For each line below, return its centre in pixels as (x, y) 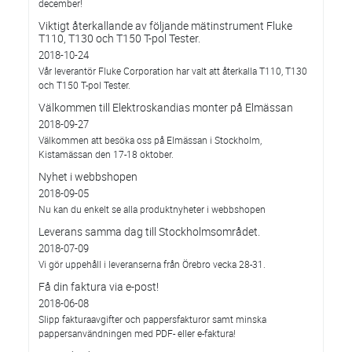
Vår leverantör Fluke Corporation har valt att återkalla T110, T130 (173, 71)
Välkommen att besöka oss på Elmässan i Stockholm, (150, 140)
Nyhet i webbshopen (88, 176)
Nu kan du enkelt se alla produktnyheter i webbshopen (152, 209)
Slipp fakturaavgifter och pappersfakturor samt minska (152, 319)
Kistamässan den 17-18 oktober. (106, 154)
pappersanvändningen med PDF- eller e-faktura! (137, 333)
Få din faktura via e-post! (99, 286)
